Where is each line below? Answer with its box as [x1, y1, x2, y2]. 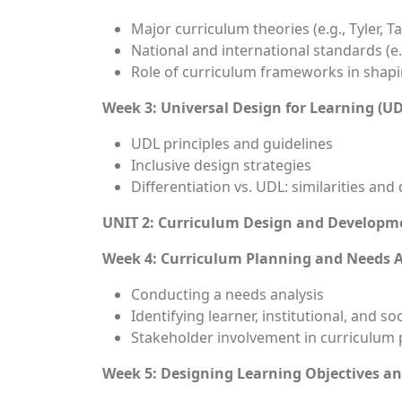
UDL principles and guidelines [131, 134, 333, 153]
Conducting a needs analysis [131, 284, 324, 304]
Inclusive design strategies [131, 155, 311, 175]
